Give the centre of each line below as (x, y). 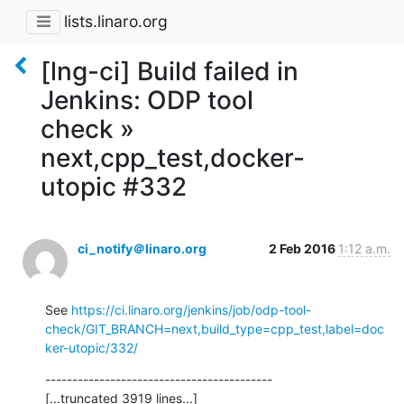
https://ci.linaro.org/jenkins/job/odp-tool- (191, 309)
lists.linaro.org (116, 22)
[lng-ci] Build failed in (170, 71)
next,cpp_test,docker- (173, 157)
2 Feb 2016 (303, 248)
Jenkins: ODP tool (147, 100)
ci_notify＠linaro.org (142, 248)
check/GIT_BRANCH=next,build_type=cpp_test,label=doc (215, 328)
